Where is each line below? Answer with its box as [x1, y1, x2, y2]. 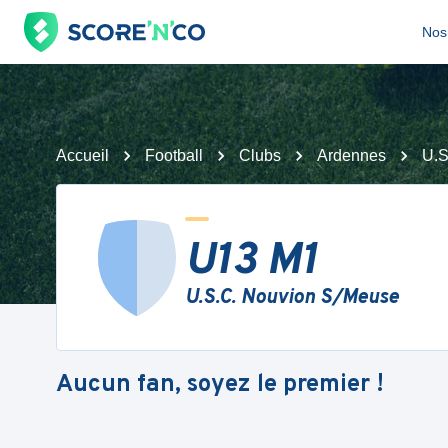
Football [145, 147, 203, 164]
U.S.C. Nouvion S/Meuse [185, 285, 399, 311]
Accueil [56, 147, 109, 164]
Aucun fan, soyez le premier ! [56, 369, 384, 400]
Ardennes [317, 147, 386, 164]
